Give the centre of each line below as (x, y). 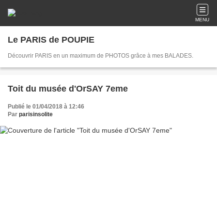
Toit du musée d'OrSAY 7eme (68, 89)
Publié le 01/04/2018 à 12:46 (46, 107)
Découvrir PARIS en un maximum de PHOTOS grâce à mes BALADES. (101, 56)
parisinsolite (36, 114)
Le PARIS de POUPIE (51, 40)
